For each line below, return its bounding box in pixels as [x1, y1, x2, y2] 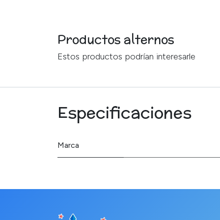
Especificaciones [57, 101, 192, 124]
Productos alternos [57, 31, 174, 48]
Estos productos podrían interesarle [57, 51, 195, 62]
